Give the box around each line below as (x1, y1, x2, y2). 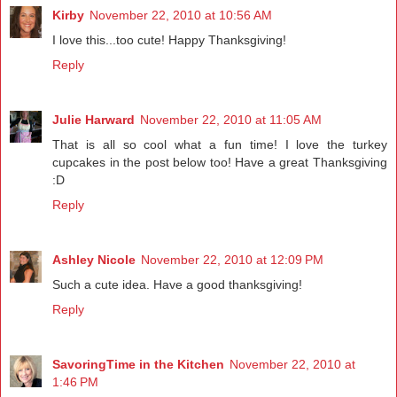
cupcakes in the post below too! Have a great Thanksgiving (52, 155, 387, 170)
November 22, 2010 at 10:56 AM (90, 8, 272, 23)
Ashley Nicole (52, 253, 136, 268)
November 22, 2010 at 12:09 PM (141, 253, 323, 268)
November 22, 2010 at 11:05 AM (140, 113, 322, 128)
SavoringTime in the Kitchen (52, 357, 224, 372)
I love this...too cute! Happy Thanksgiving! (52, 33, 286, 48)
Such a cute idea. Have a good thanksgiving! (52, 277, 302, 292)
